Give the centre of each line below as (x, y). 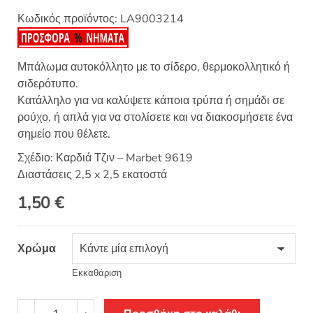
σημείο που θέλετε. (64, 134)
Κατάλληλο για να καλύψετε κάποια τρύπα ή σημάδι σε (151, 101)
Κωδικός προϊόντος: (69, 19)
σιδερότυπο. (48, 84)
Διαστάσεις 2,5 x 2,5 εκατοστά (92, 175)
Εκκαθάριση (97, 274)
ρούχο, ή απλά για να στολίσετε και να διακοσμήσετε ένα (155, 118)
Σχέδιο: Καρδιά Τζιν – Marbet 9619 (105, 158)
